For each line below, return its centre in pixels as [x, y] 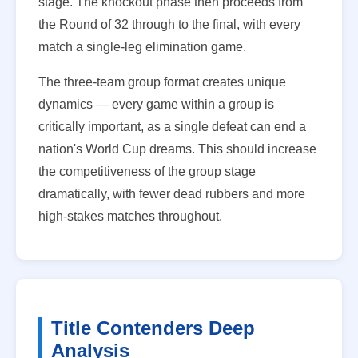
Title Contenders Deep [153, 328]
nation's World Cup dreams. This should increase [177, 149]
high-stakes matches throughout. [130, 216]
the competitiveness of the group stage [147, 171]
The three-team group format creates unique [162, 82]
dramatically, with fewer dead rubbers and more [172, 193]
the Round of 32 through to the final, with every [169, 24]
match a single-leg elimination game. [142, 46]
